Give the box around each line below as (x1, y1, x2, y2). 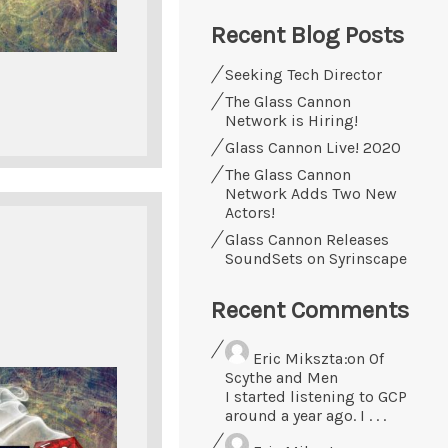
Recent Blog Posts (211, 20, 404, 49)
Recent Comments (211, 295, 409, 324)
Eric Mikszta (253, 348, 343, 368)
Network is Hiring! (225, 110, 358, 130)
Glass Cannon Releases (225, 229, 389, 249)
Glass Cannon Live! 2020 (225, 137, 401, 157)
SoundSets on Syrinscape (225, 248, 407, 268)
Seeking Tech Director (225, 64, 382, 84)
